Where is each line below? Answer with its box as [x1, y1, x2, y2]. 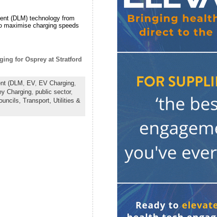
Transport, [22, 97, 53, 105]
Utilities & [53, 97, 80, 105]
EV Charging [38, 79, 74, 87]
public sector [35, 88, 71, 96]
